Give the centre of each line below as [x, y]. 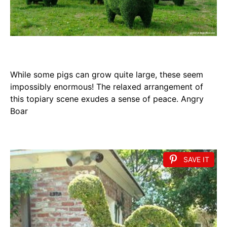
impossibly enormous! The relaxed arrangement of [107, 87]
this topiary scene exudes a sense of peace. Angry [107, 99]
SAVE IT [196, 160]
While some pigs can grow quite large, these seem [107, 75]
